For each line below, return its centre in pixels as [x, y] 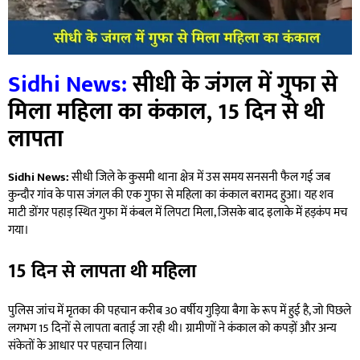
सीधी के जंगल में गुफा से [232, 84]
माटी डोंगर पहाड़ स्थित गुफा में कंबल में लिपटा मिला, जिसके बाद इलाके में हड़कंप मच [178, 212]
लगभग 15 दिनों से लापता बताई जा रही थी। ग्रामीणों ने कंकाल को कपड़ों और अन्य [172, 329]
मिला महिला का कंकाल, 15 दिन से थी [166, 111]
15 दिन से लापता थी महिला [102, 272]
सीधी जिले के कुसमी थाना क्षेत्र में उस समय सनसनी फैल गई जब [200, 177]
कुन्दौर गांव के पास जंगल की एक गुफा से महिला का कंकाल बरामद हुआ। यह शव [171, 194]
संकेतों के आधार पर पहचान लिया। [78, 346]
